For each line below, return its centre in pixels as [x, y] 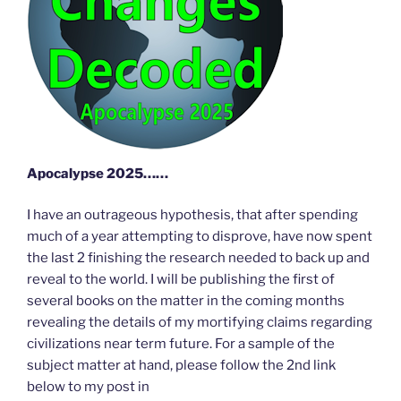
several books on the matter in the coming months [186, 301]
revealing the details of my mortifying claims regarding [200, 323]
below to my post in [88, 387]
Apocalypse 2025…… [98, 173]
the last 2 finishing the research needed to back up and [198, 258]
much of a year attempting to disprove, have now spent [200, 237]
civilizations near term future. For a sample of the [181, 344]
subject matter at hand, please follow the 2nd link [181, 366]
